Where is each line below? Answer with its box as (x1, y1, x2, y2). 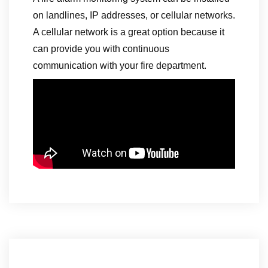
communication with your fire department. (33, 60, 206, 71)
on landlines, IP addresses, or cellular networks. (33, 10, 235, 20)
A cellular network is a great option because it (33, 27, 224, 37)
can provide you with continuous (33, 44, 169, 54)
